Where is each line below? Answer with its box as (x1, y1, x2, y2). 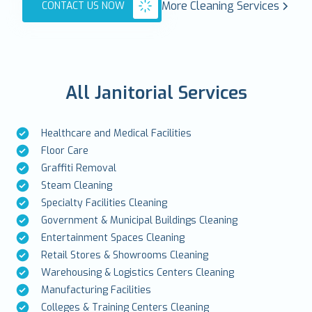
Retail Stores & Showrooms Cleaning (41, 248, 209, 262)
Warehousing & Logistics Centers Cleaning (41, 265, 235, 279)
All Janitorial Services (65, 80, 247, 104)
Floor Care (41, 143, 89, 157)
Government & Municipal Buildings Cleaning (41, 213, 238, 227)
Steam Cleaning (41, 178, 113, 192)
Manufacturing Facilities (41, 283, 152, 297)
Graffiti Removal (41, 161, 117, 175)
